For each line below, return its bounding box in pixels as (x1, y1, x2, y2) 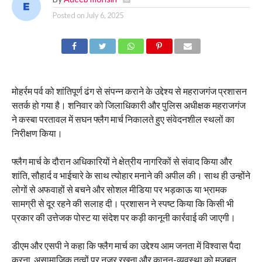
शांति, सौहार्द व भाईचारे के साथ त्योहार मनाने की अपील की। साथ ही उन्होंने (11, 169, 250, 181)
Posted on (52, 10, 85, 20)
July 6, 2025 (85, 10, 123, 20)
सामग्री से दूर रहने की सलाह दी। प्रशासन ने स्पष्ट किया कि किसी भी (11, 197, 234, 209)
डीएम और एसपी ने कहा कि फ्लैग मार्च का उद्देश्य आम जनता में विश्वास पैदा (11, 239, 241, 251)
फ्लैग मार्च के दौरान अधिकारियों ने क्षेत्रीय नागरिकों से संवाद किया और (11, 155, 232, 167)
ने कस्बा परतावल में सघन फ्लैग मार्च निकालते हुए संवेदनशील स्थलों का (11, 113, 235, 125)
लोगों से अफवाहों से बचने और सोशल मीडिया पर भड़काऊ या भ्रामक (11, 183, 227, 195)
